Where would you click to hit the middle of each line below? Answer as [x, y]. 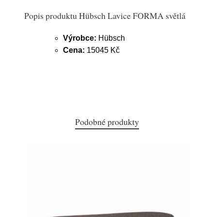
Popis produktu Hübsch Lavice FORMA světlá [105, 15]
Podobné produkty [107, 122]
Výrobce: [80, 38]
